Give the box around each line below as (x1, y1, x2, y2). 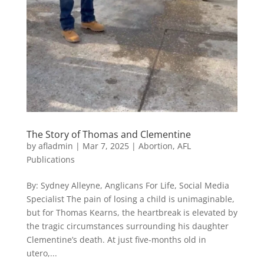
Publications (26, 153, 75, 165)
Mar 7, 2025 (82, 140, 129, 151)
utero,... (26, 247, 57, 259)
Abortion (138, 140, 173, 151)
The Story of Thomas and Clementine (26, 127, 191, 141)
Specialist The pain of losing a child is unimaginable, (26, 193, 235, 204)
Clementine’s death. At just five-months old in (26, 233, 206, 245)
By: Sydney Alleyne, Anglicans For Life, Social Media (26, 179, 229, 191)
